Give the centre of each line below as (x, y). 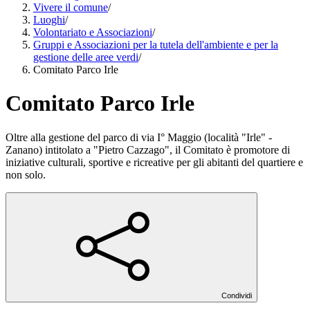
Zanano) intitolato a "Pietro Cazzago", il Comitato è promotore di (148, 149)
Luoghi (49, 20)
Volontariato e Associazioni (93, 32)
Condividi (237, 295)
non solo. (26, 174)
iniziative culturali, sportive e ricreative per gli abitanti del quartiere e (154, 162)
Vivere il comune (71, 7)
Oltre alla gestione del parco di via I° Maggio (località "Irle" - (139, 137)
